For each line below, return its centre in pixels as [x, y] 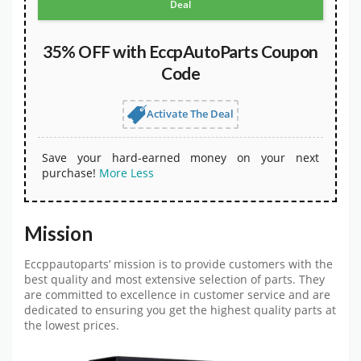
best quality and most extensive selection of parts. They [174, 280]
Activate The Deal [190, 113]
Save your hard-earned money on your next [180, 157]
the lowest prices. [72, 326]
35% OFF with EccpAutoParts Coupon [180, 51]
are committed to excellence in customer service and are [177, 295]
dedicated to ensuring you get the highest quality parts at [180, 311]
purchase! [69, 172]
